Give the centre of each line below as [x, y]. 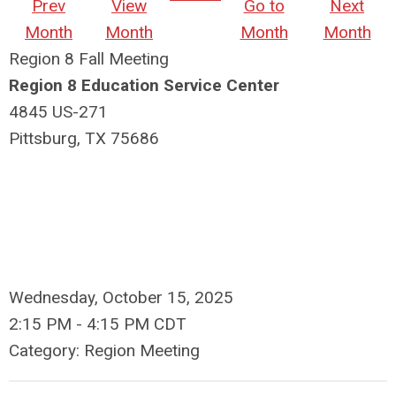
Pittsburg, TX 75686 [84, 138]
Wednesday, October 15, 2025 [121, 297]
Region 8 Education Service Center [144, 85]
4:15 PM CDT [137, 324]
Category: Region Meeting [104, 350]
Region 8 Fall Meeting [89, 58]
